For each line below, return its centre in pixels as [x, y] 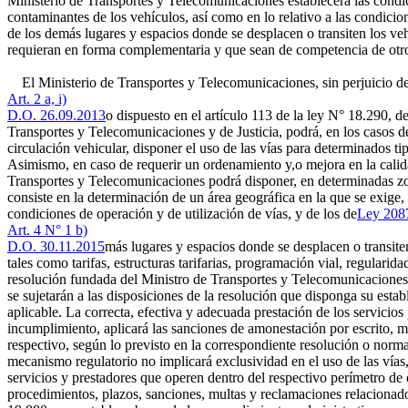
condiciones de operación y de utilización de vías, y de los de [182, 214]
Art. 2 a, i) [37, 99]
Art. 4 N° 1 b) [47, 230]
